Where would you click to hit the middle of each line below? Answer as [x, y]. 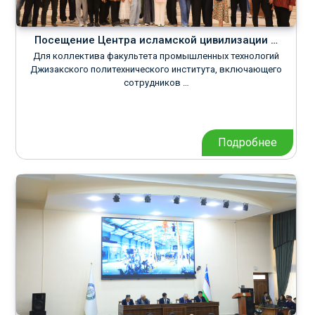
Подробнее [247, 142]
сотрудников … [156, 83]
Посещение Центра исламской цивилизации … [156, 40]
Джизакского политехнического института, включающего [156, 69]
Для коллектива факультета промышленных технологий [156, 56]
